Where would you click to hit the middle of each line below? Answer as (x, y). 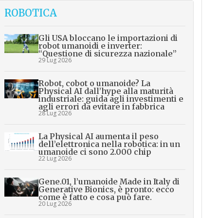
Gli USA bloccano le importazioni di (108, 38)
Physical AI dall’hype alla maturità (106, 91)
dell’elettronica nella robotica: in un (109, 144)
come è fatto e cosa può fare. (95, 197)
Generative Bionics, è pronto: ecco (107, 189)
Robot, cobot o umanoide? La (95, 83)
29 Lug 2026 (55, 60)
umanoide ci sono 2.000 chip (95, 152)
